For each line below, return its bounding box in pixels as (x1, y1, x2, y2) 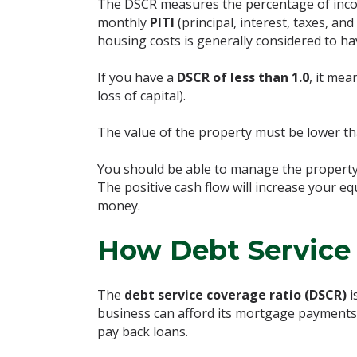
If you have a (97, 69, 177, 86)
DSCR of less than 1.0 (177, 69, 309, 86)
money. (97, 197, 140, 214)
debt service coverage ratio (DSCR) (124, 286, 347, 304)
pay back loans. (97, 323, 188, 340)
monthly (97, 14, 150, 31)
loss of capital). (97, 87, 186, 104)
